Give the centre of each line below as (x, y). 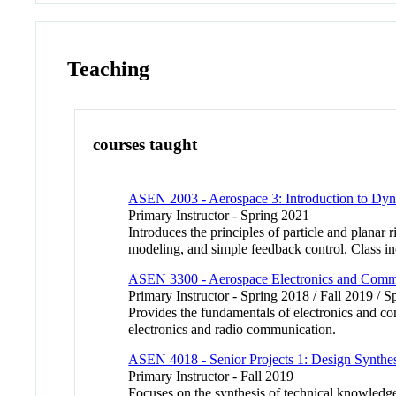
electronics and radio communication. (232, 329)
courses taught (145, 145)
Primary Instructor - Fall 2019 (211, 376)
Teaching (109, 69)
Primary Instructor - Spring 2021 (219, 215)
